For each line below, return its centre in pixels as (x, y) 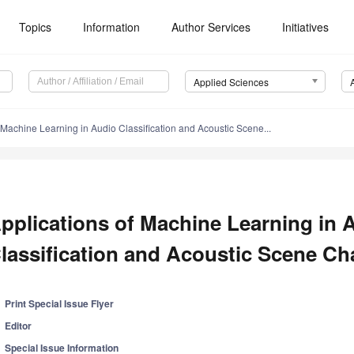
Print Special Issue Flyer (60, 304)
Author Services (211, 27)
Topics (36, 27)
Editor (19, 326)
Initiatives (306, 27)
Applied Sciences (231, 82)
